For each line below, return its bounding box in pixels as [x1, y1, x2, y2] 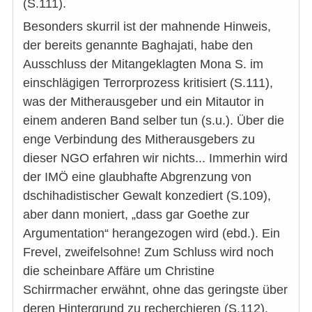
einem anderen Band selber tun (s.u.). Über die [23, 114, 284, 128]
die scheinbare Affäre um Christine [23, 264, 214, 279]
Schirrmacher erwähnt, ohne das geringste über [23, 283, 288, 297]
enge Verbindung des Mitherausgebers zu [23, 132, 255, 147]
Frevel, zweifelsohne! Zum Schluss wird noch [23, 245, 274, 260]
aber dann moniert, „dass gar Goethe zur [23, 208, 249, 222]
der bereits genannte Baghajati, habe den [23, 38, 253, 53]
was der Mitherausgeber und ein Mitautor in [23, 95, 264, 109]
